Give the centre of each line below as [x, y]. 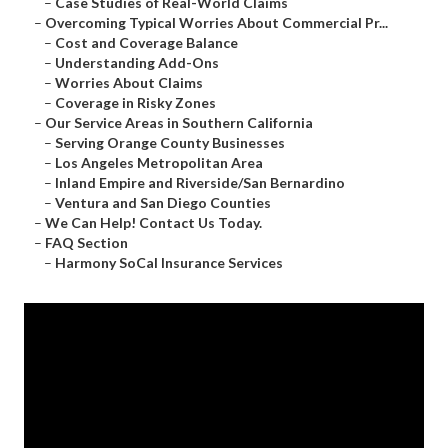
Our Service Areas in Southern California [179, 123]
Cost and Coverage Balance [146, 43]
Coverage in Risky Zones [135, 103]
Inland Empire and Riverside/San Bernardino [200, 183]
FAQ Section [86, 243]
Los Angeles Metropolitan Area [159, 163]
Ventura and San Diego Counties [163, 203]
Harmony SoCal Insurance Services [169, 263]
